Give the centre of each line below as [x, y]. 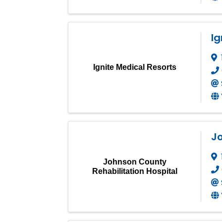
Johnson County [135, 162]
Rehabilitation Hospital [135, 171]
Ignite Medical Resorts [135, 67]
